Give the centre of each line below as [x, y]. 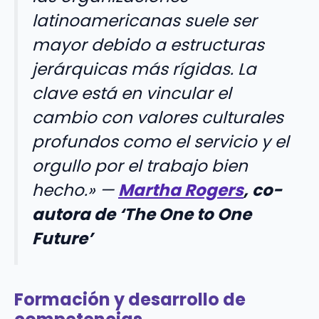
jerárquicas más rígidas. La [144, 69]
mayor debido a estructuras [148, 45]
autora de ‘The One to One [142, 215]
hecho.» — [75, 190]
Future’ [62, 239]
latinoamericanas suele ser [145, 21]
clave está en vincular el [132, 94]
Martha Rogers [181, 190]
